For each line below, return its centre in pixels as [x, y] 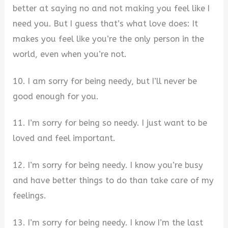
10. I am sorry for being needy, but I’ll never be [105, 81]
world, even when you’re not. [70, 54]
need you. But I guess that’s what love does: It [106, 24]
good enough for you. [56, 96]
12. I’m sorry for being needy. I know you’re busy [108, 165]
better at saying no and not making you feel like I [111, 9]
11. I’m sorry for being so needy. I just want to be [110, 123]
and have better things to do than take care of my [113, 181]
